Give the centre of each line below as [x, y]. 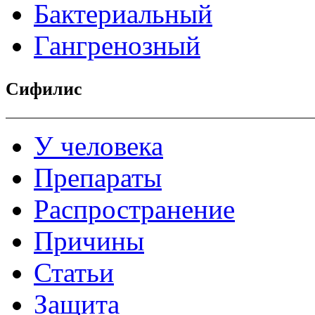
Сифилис [44, 89]
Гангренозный [117, 45]
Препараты [98, 177]
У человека [98, 146]
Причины [89, 240]
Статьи [74, 272]
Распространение [134, 209]
